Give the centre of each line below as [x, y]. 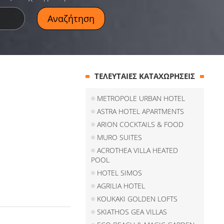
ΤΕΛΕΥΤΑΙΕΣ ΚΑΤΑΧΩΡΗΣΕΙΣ [145, 76]
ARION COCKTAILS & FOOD [140, 124]
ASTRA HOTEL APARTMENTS [141, 111]
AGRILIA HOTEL [121, 186]
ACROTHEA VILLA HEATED [138, 150]
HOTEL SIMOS [120, 173]
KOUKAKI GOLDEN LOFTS [137, 199]
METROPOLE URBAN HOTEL [141, 98]
